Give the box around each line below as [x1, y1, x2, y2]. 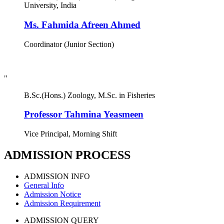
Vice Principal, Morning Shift [24, 129, 117, 138]
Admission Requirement [24, 198, 100, 207]
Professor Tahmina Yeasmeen [24, 109, 143, 120]
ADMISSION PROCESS [4, 148, 130, 161]
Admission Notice [24, 189, 81, 198]
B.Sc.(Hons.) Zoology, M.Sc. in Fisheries [24, 90, 155, 99]
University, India [24, 1, 76, 10]
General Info [24, 180, 64, 189]
